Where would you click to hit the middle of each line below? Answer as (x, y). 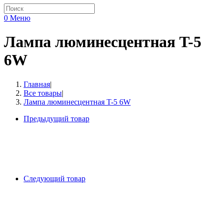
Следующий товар (55, 178)
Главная (37, 84)
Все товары (43, 93)
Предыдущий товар (56, 118)
